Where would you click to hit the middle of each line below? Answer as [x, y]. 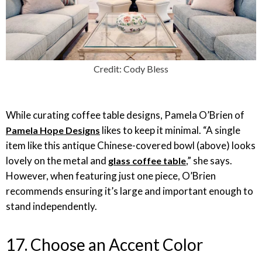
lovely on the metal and [57, 161]
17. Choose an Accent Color [106, 244]
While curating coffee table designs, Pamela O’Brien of [125, 115]
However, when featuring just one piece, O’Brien [111, 176]
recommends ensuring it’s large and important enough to [130, 191]
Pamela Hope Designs [53, 130]
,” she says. [209, 161]
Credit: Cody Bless [131, 69]
